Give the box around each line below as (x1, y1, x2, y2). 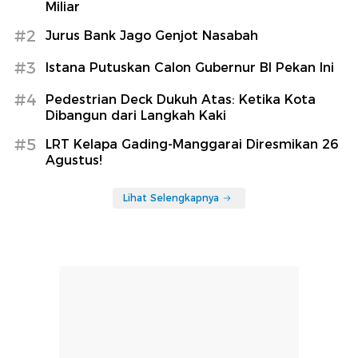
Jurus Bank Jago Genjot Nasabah (46, 27, 258, 43)
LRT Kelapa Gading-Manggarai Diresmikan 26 (46, 136, 338, 152)
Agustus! (46, 152, 102, 168)
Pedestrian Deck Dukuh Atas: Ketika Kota (46, 91, 316, 107)
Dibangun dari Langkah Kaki (46, 107, 226, 123)
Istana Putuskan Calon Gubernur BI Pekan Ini (46, 59, 334, 75)
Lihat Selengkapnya (123, 191, 219, 204)
